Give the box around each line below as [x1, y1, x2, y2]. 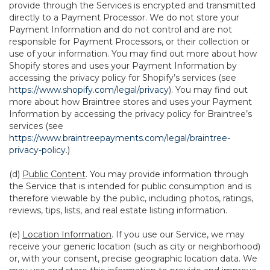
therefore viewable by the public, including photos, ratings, [9, 193, 253, 204]
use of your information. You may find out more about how [9, 48, 257, 59]
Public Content [22, 169, 86, 180]
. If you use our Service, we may [111, 229, 245, 240]
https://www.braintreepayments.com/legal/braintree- [9, 133, 230, 143]
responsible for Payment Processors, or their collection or [9, 36, 250, 47]
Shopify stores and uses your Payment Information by [9, 60, 237, 71]
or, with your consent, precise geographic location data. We [9, 253, 257, 264]
